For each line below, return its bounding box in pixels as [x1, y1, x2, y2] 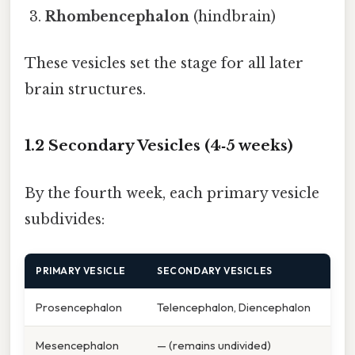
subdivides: [25, 210, 105, 228]
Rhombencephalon [45, 8, 190, 26]
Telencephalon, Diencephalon [157, 299, 311, 315]
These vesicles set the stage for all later [25, 55, 303, 73]
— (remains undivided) [157, 337, 271, 353]
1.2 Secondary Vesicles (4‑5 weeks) [25, 136, 293, 155]
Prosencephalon [36, 299, 122, 315]
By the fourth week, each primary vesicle [25, 184, 319, 202]
